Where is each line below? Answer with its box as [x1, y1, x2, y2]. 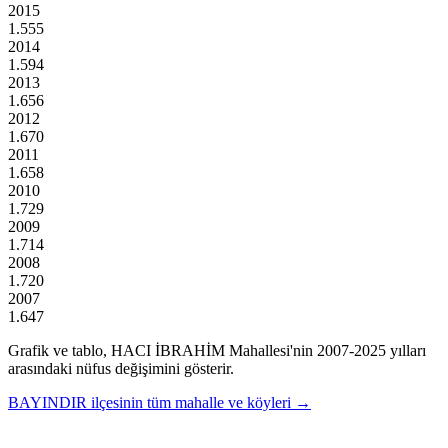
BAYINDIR [8, 393, 87, 411]
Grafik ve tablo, [8, 341, 111, 359]
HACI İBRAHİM [111, 341, 225, 359]
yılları [386, 341, 426, 359]
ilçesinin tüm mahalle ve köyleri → [91, 393, 311, 411]
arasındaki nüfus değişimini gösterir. [8, 359, 234, 377]
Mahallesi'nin [225, 341, 313, 359]
